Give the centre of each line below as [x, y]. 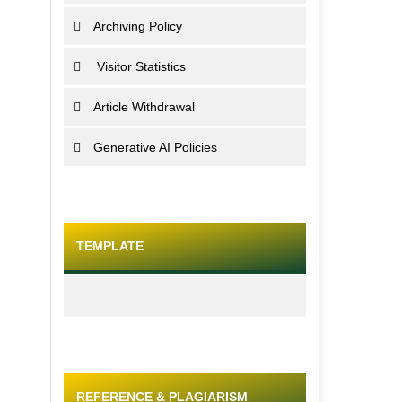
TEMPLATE [110, 246]
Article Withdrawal [144, 107]
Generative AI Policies [156, 148]
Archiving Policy [138, 26]
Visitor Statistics [140, 67]
